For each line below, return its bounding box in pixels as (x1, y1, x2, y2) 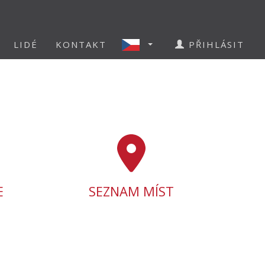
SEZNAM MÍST (89, 182, 174, 200)
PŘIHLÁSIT (185, 38, 244, 50)
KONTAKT (56, 38, 106, 50)
